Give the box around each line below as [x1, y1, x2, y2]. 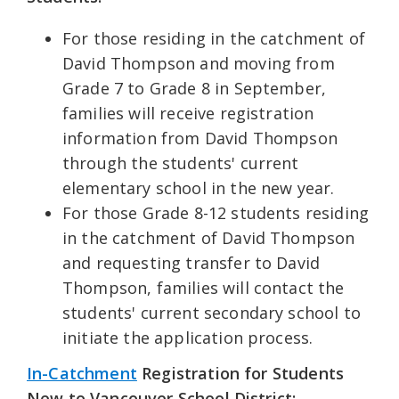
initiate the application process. [62, 327, 313, 349]
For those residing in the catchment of [62, 28, 366, 50]
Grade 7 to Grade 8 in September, [62, 77, 327, 100]
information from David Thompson [62, 127, 338, 150]
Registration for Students [136, 362, 345, 385]
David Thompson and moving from [62, 53, 335, 75]
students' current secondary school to [62, 302, 361, 324]
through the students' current [62, 152, 299, 175]
